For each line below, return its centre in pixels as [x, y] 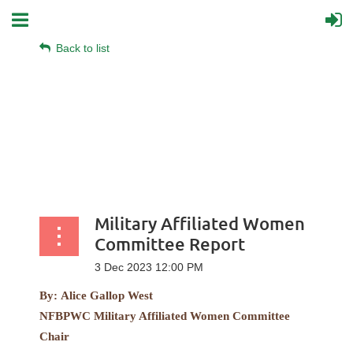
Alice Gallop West [107, 295]
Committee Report [170, 244]
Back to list [83, 48]
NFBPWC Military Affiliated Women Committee [165, 316]
